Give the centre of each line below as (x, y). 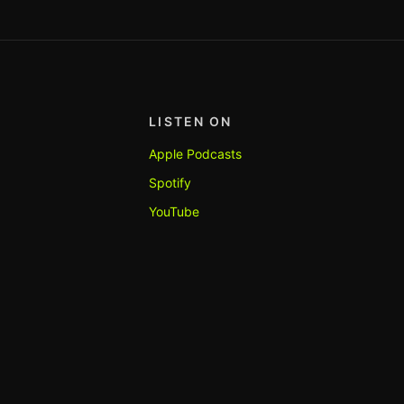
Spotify (170, 183)
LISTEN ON (191, 121)
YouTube (174, 211)
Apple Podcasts (196, 154)
